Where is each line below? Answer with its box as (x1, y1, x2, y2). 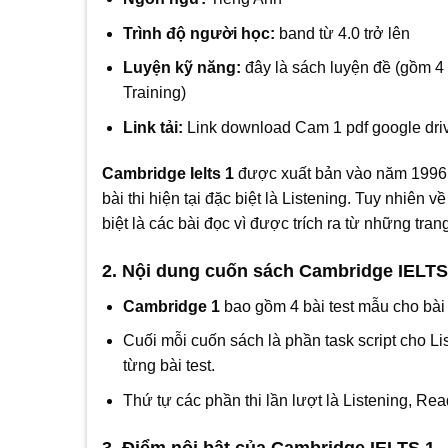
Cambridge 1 (122, 297, 220, 315)
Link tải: (122, 118, 183, 136)
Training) (122, 84, 186, 102)
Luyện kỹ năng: (122, 59, 241, 77)
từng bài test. (122, 357, 215, 375)
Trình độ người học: (122, 24, 275, 42)
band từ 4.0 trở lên (274, 24, 410, 42)
